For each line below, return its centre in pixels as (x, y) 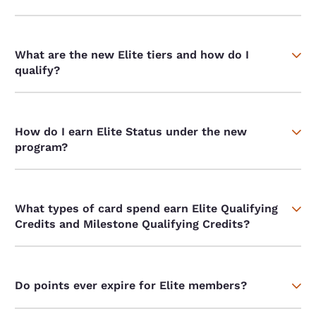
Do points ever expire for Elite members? (131, 286)
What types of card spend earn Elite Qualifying (147, 209)
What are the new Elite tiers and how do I (132, 55)
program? (42, 147)
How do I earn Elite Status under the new (131, 132)
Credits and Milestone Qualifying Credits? (133, 224)
